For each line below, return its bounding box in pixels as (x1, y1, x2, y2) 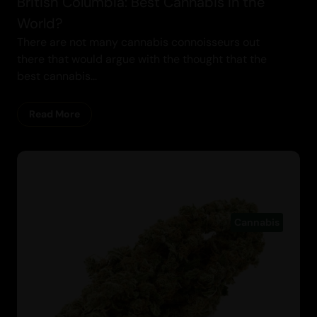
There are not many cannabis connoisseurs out (17, 34, 260, 50)
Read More (29, 107, 80, 120)
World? (17, 13, 62, 33)
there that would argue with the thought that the (17, 51, 267, 67)
